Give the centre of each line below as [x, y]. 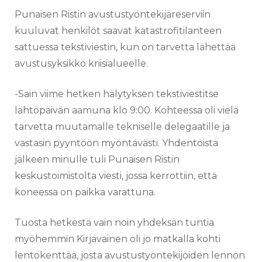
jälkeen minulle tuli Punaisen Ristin [97, 159]
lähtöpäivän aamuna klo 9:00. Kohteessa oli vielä [127, 110]
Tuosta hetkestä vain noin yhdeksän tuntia [114, 222]
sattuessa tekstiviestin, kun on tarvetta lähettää [125, 47]
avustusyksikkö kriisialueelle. [81, 63]
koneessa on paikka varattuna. [85, 192]
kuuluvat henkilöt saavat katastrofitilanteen [118, 30]
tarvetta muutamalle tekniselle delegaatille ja [122, 126]
